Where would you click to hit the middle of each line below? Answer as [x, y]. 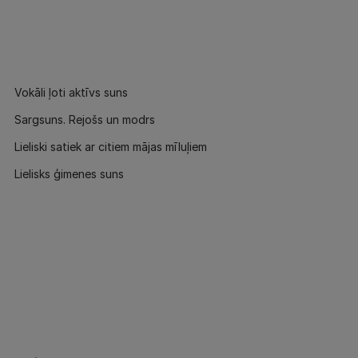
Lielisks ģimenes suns [69, 174]
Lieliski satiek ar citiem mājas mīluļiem [111, 147]
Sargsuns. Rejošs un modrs [85, 119]
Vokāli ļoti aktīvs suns [71, 92]
